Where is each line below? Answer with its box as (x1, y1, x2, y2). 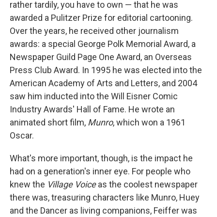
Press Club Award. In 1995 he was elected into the (10, 65, 202, 75)
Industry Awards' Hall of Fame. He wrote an (10, 104, 175, 114)
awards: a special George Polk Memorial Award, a (10, 39, 196, 49)
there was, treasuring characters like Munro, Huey (10, 192, 200, 202)
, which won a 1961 (113, 117, 186, 127)
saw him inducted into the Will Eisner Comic (10, 91, 178, 101)
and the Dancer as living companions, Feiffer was (10, 205, 197, 216)
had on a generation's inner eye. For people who (10, 166, 190, 176)
